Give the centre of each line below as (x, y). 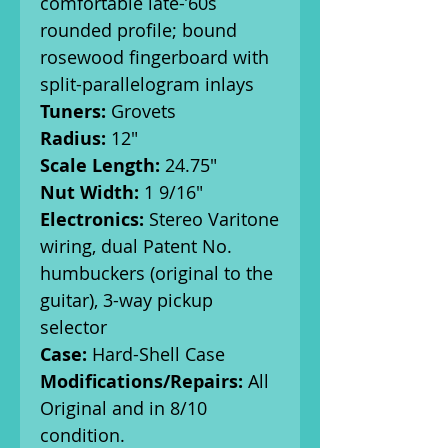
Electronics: (92, 219)
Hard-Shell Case (156, 354)
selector (73, 327)
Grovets (143, 111)
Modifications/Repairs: (141, 381)
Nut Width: (89, 192)
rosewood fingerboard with (154, 57)
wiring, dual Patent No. (136, 246)
